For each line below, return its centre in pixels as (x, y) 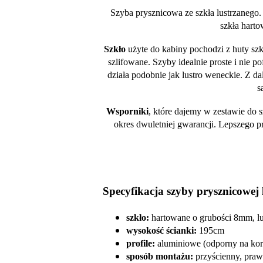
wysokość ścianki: (161, 230)
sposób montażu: (159, 256)
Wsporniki (127, 111)
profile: (140, 243)
